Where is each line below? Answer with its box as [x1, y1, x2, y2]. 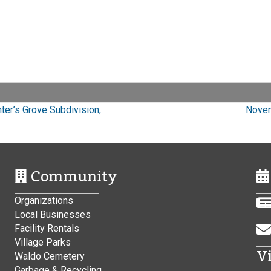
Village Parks [14, 236, 71, 248]
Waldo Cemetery [14, 250, 85, 262]
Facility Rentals [14, 222, 79, 234]
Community [27, 162, 117, 192]
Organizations [14, 194, 73, 206]
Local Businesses [14, 208, 91, 220]
